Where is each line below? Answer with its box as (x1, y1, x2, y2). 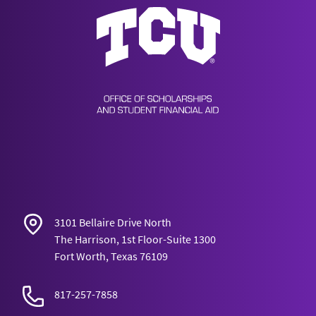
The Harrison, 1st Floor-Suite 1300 (54, 231, 216, 246)
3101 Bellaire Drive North (54, 214, 171, 229)
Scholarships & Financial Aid (158, 8, 292, 23)
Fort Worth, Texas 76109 (54, 248, 168, 263)
